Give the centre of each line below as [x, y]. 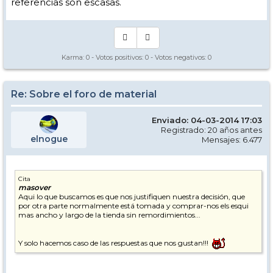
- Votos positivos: [117, 58]
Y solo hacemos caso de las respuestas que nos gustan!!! [114, 243]
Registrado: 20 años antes [211, 130]
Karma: [74, 58]
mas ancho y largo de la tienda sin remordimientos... [109, 215]
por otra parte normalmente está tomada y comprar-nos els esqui [133, 206]
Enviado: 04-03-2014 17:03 [207, 120]
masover [34, 188]
